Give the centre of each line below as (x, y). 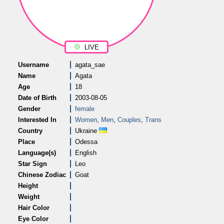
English (86, 153)
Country (30, 131)
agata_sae (90, 65)
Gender (29, 109)
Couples (129, 120)
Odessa (86, 142)
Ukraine (87, 131)
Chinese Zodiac (42, 175)
